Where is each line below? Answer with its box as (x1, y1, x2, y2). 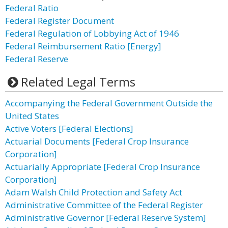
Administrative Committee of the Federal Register (5, 199, 203, 211)
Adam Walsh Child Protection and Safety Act (5, 186, 182, 198)
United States (5, 110, 59, 122)
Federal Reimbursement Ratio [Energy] (5, 40, 161, 52)
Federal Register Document (5, 15, 114, 26)
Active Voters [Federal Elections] (5, 123, 133, 134)
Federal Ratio (5, 2, 59, 14)
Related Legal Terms (20, 73, 135, 90)
